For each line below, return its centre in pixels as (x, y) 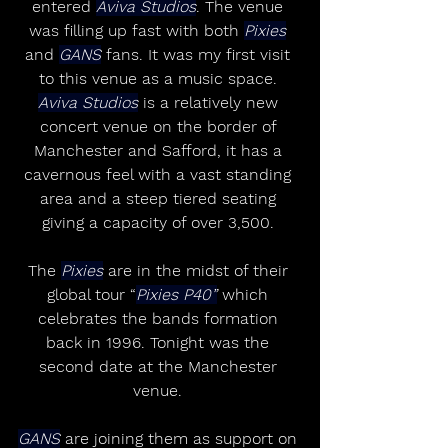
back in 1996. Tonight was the (160, 343)
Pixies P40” (176, 295)
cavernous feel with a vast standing (160, 175)
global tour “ (91, 295)
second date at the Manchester (160, 367)
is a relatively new (210, 103)
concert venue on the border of (160, 127)
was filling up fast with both (136, 31)
